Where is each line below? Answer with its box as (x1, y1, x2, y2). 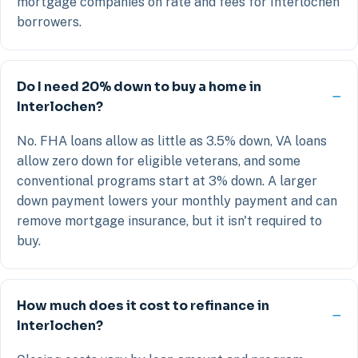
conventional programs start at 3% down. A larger (17, 173, 317, 189)
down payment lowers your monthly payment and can (17, 193, 337, 209)
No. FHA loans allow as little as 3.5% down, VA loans (17, 133, 327, 149)
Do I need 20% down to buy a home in (17, 78, 261, 95)
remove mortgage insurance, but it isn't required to (17, 213, 322, 229)
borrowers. (17, 14, 82, 30)
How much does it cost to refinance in (17, 296, 269, 314)
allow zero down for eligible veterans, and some (17, 153, 300, 169)
